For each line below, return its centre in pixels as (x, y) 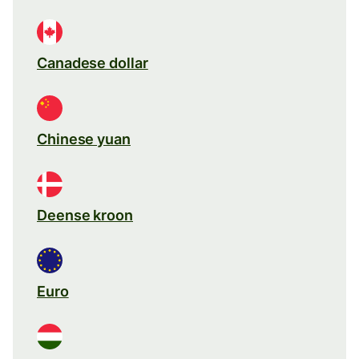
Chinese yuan (84, 139)
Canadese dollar (93, 63)
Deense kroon (85, 215)
